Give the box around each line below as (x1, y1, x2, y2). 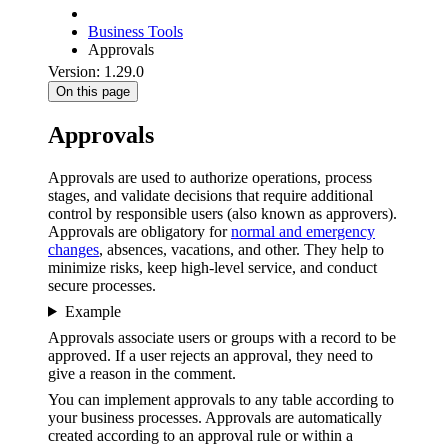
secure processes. (48, 276, 156, 294)
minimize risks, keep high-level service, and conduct (48, 258, 377, 276)
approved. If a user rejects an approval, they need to (48, 346, 373, 364)
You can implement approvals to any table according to (48, 390, 394, 408)
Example (64, 302, 121, 320)
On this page (56, 84, 130, 99)
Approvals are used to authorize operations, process (48, 168, 372, 186)
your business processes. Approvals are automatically (48, 408, 382, 426)
